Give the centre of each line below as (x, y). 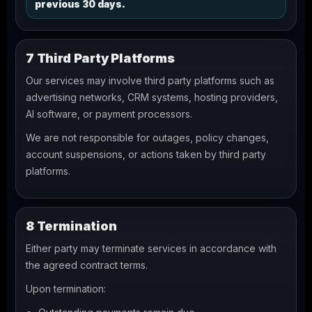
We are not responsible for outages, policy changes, (147, 138)
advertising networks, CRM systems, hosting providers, (152, 97)
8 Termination (71, 226)
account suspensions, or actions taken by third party (146, 154)
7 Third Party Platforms (100, 58)
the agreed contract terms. (87, 265)
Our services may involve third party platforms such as (150, 80)
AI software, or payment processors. (109, 114)
